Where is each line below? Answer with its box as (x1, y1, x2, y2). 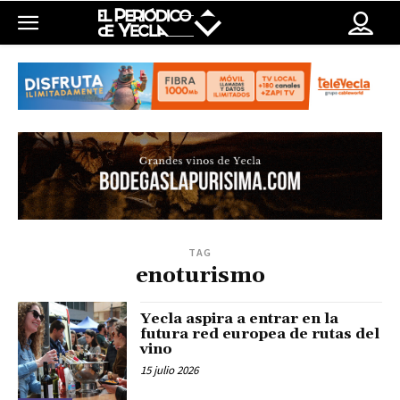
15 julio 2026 (140, 362, 199, 379)
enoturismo (135, 262, 265, 290)
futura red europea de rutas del (140, 325, 380, 344)
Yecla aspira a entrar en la (140, 310, 339, 329)
